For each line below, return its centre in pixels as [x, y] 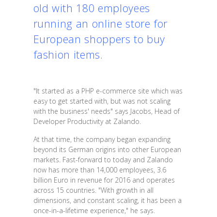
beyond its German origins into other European [107, 149]
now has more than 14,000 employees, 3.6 [100, 170]
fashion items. [68, 54]
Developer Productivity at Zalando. [87, 121]
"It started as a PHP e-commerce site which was [108, 91]
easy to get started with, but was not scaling [102, 101]
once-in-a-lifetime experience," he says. [94, 210]
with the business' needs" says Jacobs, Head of [106, 111]
